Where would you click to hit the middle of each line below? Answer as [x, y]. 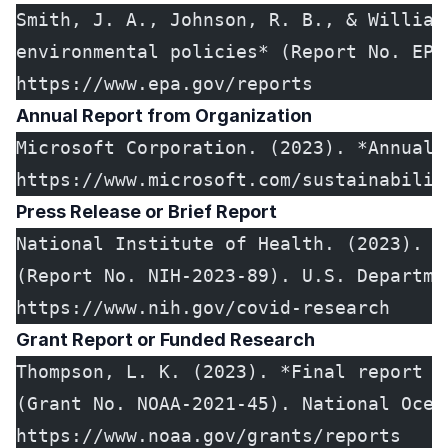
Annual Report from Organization [164, 116]
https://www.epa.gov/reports [164, 84]
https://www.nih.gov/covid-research [203, 308]
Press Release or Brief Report [146, 212]
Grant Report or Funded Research [165, 340]
